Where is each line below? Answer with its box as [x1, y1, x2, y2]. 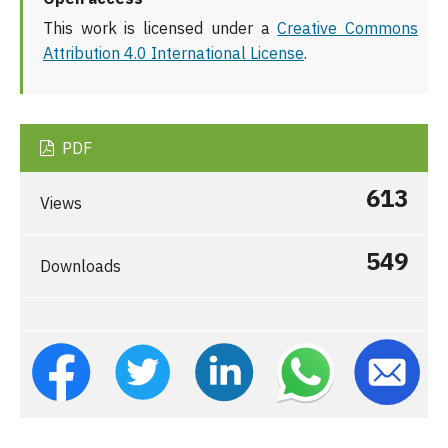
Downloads [40, 256, 121, 277]
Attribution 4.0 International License [43, 43, 304, 64]
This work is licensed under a [43, 18, 278, 39]
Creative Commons [277, 18, 419, 39]
